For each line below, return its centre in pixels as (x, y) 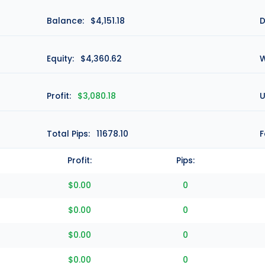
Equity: (61, 59)
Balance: (66, 21)
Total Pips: (69, 134)
